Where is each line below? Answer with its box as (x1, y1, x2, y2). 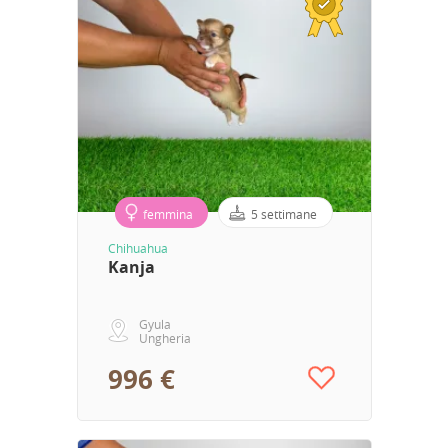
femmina (143, 205, 193, 222)
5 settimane (251, 205, 317, 222)
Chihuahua (107, 239, 168, 256)
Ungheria (138, 329, 191, 346)
